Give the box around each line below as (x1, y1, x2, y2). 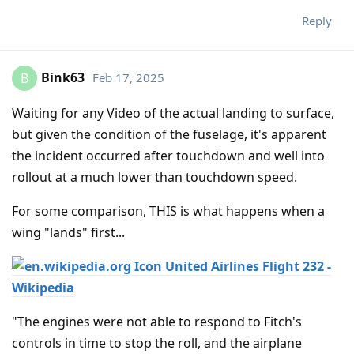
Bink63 (41, 68, 85, 86)
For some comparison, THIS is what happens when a (12, 202, 325, 220)
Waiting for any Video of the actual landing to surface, (12, 104, 334, 122)
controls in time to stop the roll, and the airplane (12, 334, 302, 352)
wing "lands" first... (12, 224, 125, 242)
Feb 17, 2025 (92, 69, 164, 85)
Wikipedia (12, 279, 74, 297)
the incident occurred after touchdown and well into (12, 147, 325, 165)
